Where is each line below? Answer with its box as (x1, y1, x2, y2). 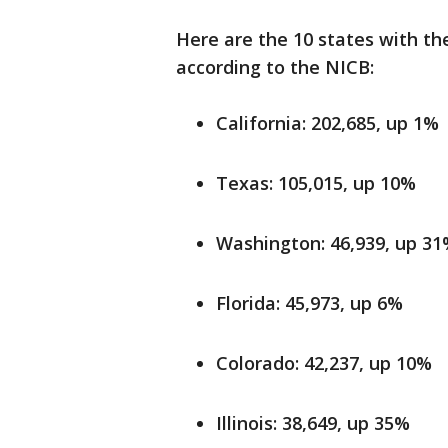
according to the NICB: (176, 55, 374, 79)
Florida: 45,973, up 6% (216, 291, 403, 315)
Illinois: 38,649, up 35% (216, 411, 410, 435)
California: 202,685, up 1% (216, 111, 439, 135)
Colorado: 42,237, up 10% (216, 351, 432, 375)
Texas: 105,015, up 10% (216, 171, 416, 195)
